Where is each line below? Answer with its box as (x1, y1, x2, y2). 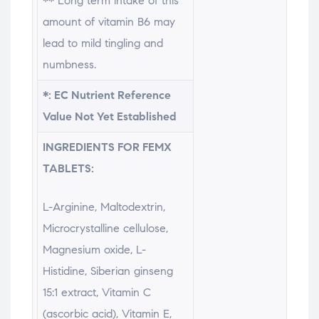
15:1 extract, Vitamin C (42, 286, 151, 300)
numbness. (42, 58, 96, 72)
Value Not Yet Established (42, 110, 177, 124)
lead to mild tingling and (42, 36, 163, 51)
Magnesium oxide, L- (42, 243, 146, 257)
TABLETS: (42, 162, 94, 176)
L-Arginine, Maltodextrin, (42, 200, 165, 214)
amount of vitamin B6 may (42, 15, 175, 29)
